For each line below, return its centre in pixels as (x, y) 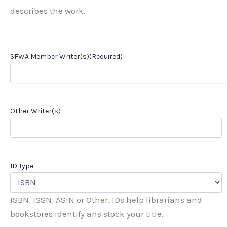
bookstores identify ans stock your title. (87, 214)
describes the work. (48, 11)
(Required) (106, 57)
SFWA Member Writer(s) (50, 57)
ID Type (22, 166)
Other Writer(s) (35, 111)
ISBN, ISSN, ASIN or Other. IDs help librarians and (106, 200)
